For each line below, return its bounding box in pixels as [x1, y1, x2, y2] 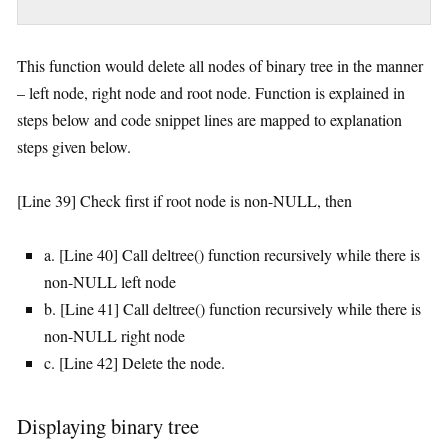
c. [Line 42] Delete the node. [44, 351, 225, 373]
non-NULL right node [44, 324, 185, 346]
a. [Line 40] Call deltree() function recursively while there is [44, 243, 420, 265]
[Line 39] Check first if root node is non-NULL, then [17, 189, 352, 211]
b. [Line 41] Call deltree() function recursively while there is [44, 297, 421, 319]
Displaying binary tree [17, 411, 199, 440]
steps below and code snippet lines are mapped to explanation [17, 108, 402, 130]
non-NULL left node [44, 270, 176, 292]
